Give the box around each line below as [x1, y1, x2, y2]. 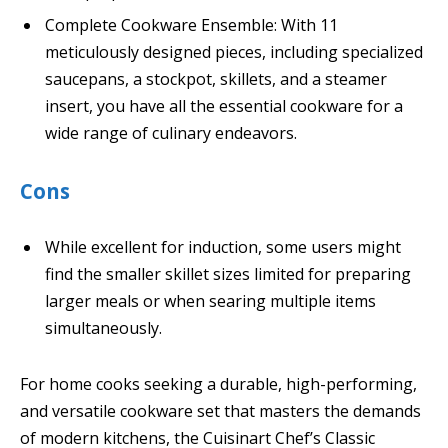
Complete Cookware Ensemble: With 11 [45, 13, 338, 36]
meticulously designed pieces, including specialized [45, 40, 423, 63]
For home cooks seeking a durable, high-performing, [20, 373, 417, 396]
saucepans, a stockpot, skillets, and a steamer [45, 67, 387, 90]
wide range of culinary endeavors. [45, 121, 297, 144]
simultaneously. [45, 317, 162, 340]
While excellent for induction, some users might [45, 236, 401, 259]
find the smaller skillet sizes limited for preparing [45, 263, 411, 286]
